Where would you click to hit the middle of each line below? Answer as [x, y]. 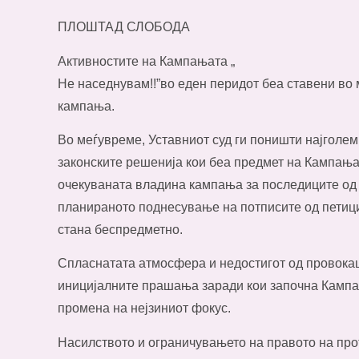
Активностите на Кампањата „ [146, 61]
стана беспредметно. [120, 229]
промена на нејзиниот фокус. [144, 309]
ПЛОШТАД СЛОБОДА [124, 27]
